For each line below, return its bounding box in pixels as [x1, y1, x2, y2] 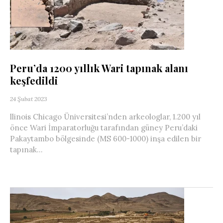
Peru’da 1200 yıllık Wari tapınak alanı [10, 61, 188, 75]
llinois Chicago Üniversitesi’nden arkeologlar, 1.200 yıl [10, 112, 201, 121]
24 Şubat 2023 [10, 95, 47, 103]
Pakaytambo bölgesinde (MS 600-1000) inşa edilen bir [10, 134, 201, 143]
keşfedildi [10, 74, 58, 87]
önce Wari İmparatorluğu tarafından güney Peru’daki [10, 123, 198, 132]
